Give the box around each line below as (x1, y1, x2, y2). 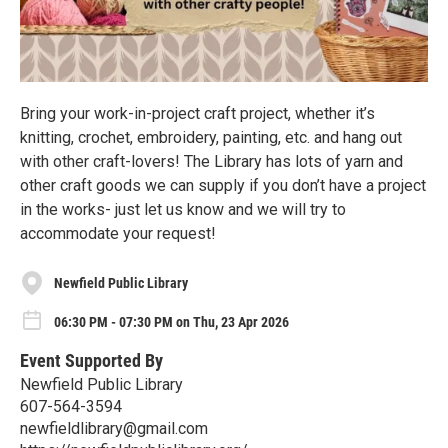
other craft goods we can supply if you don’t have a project (20, 176, 426, 196)
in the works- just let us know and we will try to (20, 200, 346, 220)
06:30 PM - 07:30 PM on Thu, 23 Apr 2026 (54, 313, 289, 330)
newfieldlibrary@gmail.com (20, 418, 208, 438)
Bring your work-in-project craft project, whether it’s (20, 104, 375, 124)
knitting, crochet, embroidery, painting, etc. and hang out (20, 128, 402, 148)
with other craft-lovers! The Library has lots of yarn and (20, 152, 403, 172)
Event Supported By (20, 349, 163, 371)
